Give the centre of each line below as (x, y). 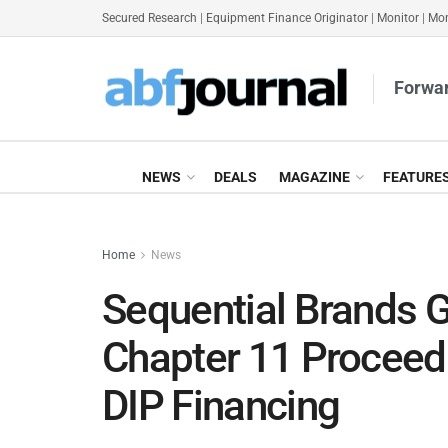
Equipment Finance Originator (287, 18)
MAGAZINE (314, 177)
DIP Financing (221, 405)
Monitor (398, 18)
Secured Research (149, 18)
